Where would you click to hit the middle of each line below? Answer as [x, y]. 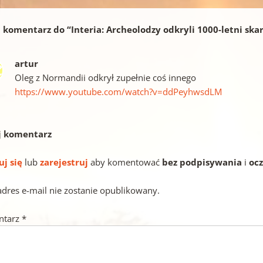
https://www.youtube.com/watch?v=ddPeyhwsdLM [119, 91]
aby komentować [125, 162]
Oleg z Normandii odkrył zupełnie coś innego [106, 77]
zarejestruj [64, 162]
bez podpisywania [202, 162]
